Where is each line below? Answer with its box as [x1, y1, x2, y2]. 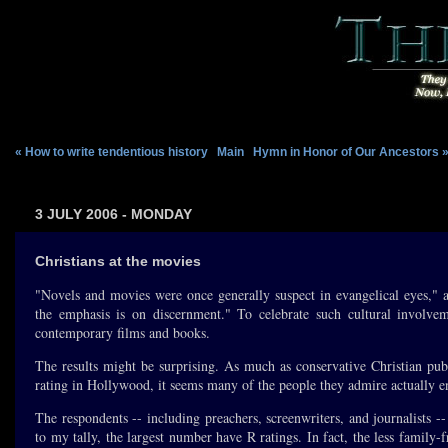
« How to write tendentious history [15, 145, 208, 159]
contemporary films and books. [35, 323, 210, 342]
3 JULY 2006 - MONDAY [35, 206, 192, 222]
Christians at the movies [35, 253, 201, 269]
